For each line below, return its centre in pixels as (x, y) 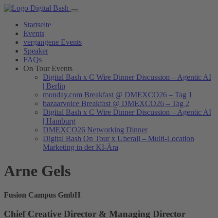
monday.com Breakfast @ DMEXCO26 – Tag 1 (118, 95)
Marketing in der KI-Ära (81, 147)
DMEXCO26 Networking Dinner (95, 130)
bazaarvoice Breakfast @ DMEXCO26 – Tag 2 (116, 103)
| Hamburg (59, 121)
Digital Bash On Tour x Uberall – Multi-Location (118, 138)
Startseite (37, 25)
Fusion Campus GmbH (42, 195)
